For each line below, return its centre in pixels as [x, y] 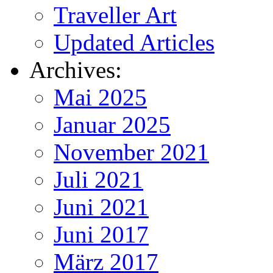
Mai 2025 [100, 97]
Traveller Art [115, 15]
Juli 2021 [98, 179]
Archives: [76, 69]
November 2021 [131, 152]
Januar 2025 [112, 124]
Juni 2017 [101, 234]
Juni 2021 [101, 207]
